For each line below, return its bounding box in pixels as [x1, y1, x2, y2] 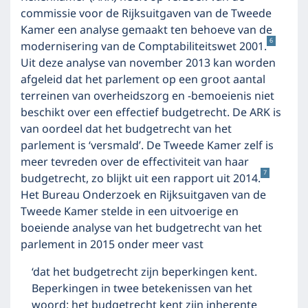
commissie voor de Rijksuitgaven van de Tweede [21, 5, 272, 23]
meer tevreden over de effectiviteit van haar [21, 153, 249, 171]
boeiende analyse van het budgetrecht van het [21, 219, 262, 237]
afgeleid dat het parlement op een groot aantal [21, 71, 265, 89]
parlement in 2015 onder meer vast [21, 236, 203, 254]
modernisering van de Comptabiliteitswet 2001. [21, 38, 267, 56]
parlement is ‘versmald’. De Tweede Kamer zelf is [21, 137, 274, 155]
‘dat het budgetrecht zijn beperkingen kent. [32, 263, 257, 281]
